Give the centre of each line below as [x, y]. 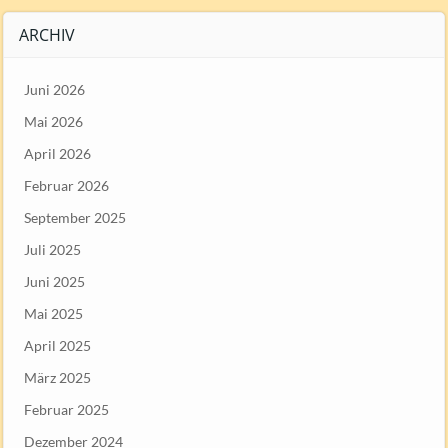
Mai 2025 [53, 313]
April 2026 [57, 153]
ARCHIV [47, 34]
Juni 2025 [54, 281]
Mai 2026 [53, 121]
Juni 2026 [54, 89]
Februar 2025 [66, 409]
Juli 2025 [52, 249]
